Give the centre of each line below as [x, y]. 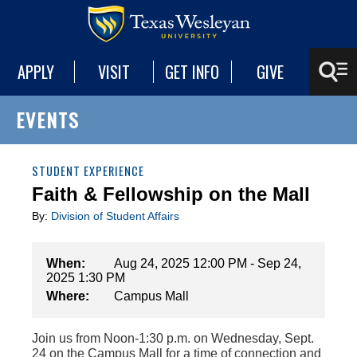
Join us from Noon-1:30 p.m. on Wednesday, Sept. [173, 338]
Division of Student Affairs [115, 216]
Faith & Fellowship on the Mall [171, 194]
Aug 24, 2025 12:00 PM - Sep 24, [208, 263]
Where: [68, 296]
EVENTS [48, 120]
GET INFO [192, 72]
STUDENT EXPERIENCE [88, 171]
